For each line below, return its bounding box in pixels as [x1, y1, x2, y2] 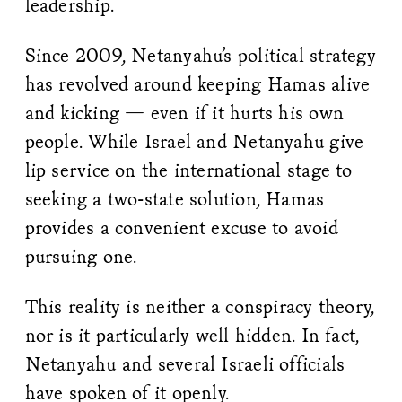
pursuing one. [24, 244, 137, 269]
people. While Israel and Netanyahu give [24, 129, 364, 154]
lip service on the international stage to [24, 158, 353, 183]
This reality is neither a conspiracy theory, [24, 294, 375, 319]
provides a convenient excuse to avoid [24, 215, 338, 240]
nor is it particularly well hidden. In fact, [24, 323, 360, 348]
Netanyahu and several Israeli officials [24, 352, 345, 377]
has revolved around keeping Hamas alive [24, 72, 371, 97]
